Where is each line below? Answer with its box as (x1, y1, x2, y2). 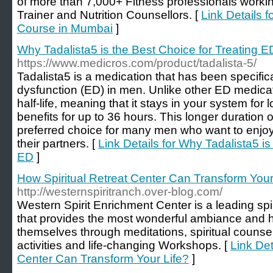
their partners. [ (17, 137, 98, 150)
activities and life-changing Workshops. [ (17, 239, 230, 252)
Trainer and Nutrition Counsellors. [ (17, 9, 201, 21)
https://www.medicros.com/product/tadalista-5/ (17, 57, 257, 69)
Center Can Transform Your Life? (17, 252, 189, 265)
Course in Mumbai (17, 22, 113, 35)
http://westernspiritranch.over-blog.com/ (17, 185, 222, 198)
